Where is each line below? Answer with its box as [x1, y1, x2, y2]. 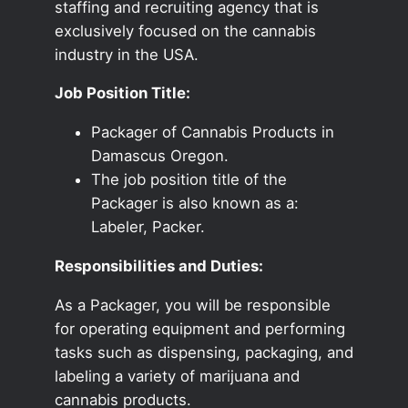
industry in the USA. [54, 45, 199, 64]
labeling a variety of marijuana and [54, 366, 300, 385]
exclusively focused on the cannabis [54, 21, 316, 40]
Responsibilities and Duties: [54, 256, 263, 275]
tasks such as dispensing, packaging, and [54, 342, 353, 362]
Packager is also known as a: [90, 194, 299, 213]
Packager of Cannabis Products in [90, 123, 334, 142]
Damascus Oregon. [90, 147, 229, 166]
